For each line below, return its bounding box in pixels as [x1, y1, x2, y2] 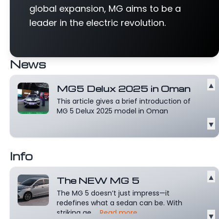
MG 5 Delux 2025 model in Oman [57, 106, 168, 116]
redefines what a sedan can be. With [57, 198, 182, 208]
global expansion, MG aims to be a [29, 2, 181, 15]
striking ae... [57, 208, 98, 218]
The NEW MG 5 [57, 175, 139, 186]
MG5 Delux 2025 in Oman [57, 83, 190, 94]
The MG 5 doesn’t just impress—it [57, 188, 170, 198]
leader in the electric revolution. [29, 17, 166, 29]
